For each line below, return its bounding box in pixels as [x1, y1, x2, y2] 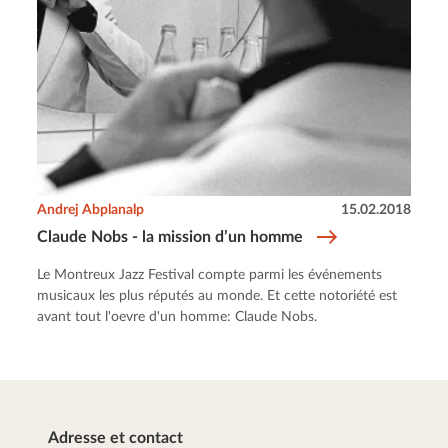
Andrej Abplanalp [37, 202, 145, 217]
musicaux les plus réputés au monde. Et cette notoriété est [37, 288, 398, 303]
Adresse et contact [48, 429, 183, 446]
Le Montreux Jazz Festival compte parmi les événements [37, 267, 383, 282]
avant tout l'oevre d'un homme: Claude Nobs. [37, 309, 318, 324]
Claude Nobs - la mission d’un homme [37, 228, 304, 245]
